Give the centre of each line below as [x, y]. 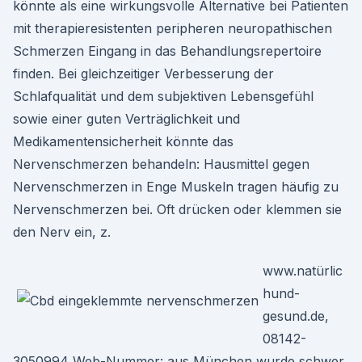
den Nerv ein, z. [62, 232]
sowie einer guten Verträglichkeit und [126, 119]
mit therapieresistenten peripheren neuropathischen [173, 28]
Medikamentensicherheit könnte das [123, 141]
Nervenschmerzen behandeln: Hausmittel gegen [161, 164]
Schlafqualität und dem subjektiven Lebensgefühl [163, 96]
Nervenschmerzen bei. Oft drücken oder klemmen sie [177, 209]
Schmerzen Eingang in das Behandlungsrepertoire [167, 51]
